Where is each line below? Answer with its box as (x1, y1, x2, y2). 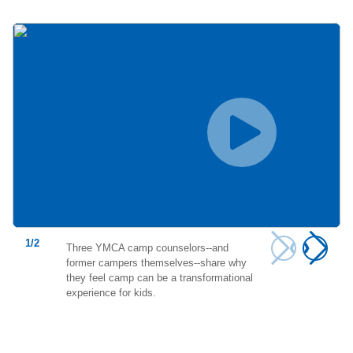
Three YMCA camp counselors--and (66, 241, 229, 254)
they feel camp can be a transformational (66, 271, 253, 284)
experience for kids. (66, 286, 156, 299)
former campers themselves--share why (66, 256, 247, 269)
